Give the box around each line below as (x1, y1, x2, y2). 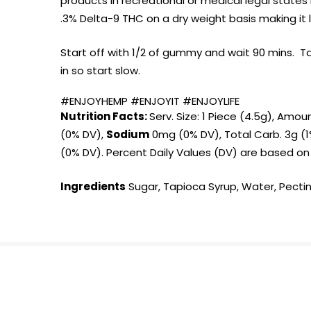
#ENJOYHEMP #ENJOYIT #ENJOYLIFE (60, 94, 239, 109)
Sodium (106, 127, 149, 142)
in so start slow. (60, 62, 140, 78)
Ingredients (60, 178, 126, 194)
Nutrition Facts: (60, 109, 149, 124)
